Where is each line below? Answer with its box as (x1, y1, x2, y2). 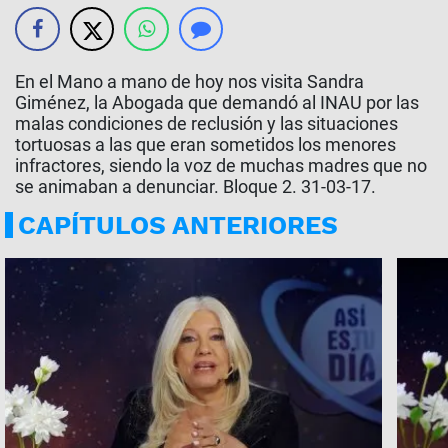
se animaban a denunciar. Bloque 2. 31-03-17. (15, 176, 376, 197)
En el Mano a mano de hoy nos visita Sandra (15, 71, 364, 92)
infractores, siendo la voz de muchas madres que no (15, 155, 427, 176)
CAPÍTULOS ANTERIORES (18, 210, 338, 240)
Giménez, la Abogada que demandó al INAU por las (15, 92, 419, 113)
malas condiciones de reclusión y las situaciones (15, 113, 398, 134)
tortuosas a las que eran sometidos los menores (15, 134, 396, 155)
